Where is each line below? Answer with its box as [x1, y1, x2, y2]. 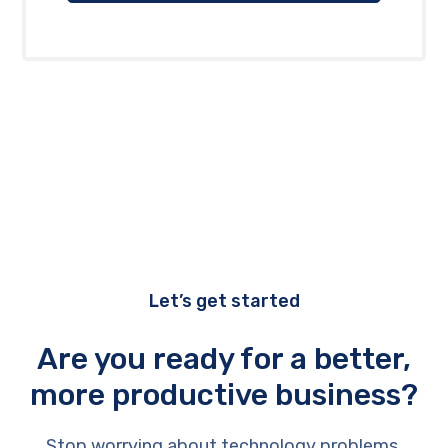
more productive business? [30, 377, 418, 414]
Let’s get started [148, 290, 300, 313]
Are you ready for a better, [37, 341, 411, 378]
